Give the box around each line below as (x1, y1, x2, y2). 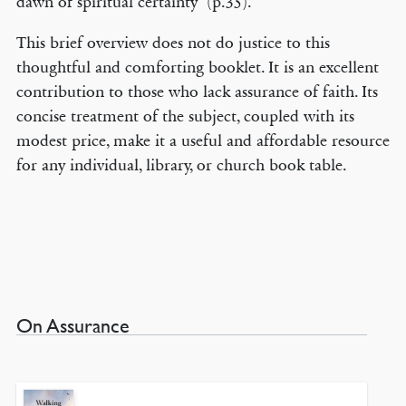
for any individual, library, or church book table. (15, 155, 347, 175)
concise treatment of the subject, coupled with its (15, 106, 354, 126)
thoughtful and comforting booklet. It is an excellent (15, 57, 379, 77)
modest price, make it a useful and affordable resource (15, 130, 390, 150)
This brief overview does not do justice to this (15, 33, 330, 53)
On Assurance (15, 314, 130, 337)
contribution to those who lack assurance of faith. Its (15, 82, 378, 101)
